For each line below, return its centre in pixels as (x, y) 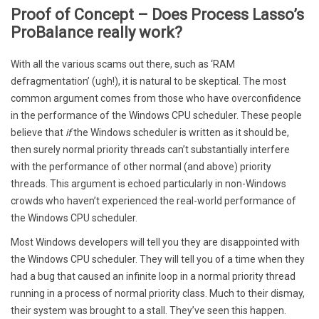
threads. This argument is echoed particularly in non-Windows (148, 183)
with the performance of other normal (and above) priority (141, 166)
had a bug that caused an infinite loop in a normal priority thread (153, 276)
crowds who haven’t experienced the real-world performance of (153, 200)
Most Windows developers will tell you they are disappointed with (155, 242)
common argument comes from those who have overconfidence (156, 98)
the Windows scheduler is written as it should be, (180, 132)
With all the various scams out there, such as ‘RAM (123, 64)
